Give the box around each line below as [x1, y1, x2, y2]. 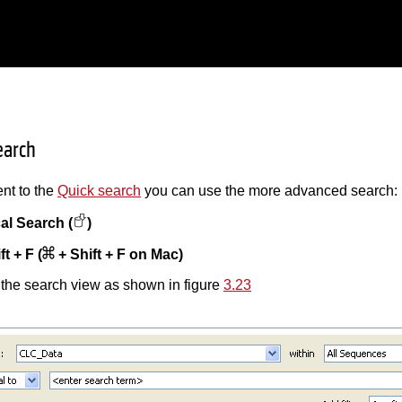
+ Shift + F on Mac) [54, 247, 183, 263]
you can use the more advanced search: [140, 183, 398, 199]
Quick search [57, 183, 141, 199]
